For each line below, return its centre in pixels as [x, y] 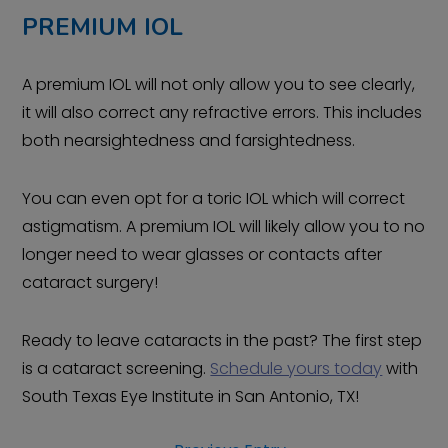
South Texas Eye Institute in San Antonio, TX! [191, 396]
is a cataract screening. [116, 368]
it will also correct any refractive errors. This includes [222, 112]
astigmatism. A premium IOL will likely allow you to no [224, 226]
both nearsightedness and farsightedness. [189, 140]
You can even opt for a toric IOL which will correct [214, 198]
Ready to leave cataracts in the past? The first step [222, 340]
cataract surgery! [90, 282]
